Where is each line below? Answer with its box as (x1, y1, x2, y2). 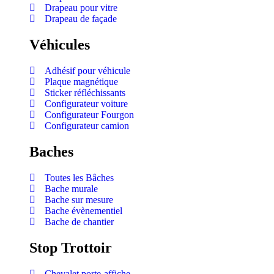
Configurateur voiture (45, 98, 128, 109)
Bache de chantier (45, 216, 114, 227)
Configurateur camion (45, 120, 129, 131)
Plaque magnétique (45, 76, 118, 87)
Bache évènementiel (45, 205, 122, 216)
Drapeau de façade (45, 13, 117, 24)
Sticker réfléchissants (45, 87, 125, 98)
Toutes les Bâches (45, 172, 114, 183)
